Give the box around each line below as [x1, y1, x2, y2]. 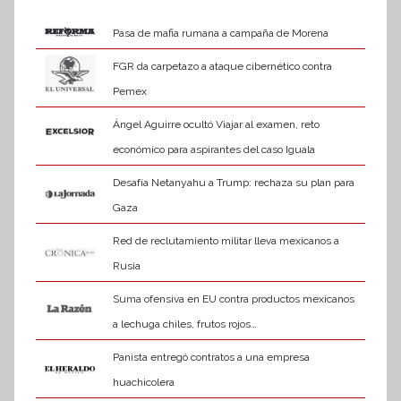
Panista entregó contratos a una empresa [112, 351, 310, 364]
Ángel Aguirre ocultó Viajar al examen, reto [112, 118, 320, 132]
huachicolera [112, 376, 175, 389]
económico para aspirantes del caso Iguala [112, 143, 315, 157]
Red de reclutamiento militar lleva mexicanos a [112, 235, 339, 248]
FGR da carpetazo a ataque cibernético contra [112, 60, 332, 73]
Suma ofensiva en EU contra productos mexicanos [112, 293, 354, 306]
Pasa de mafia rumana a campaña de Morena [112, 27, 328, 40]
